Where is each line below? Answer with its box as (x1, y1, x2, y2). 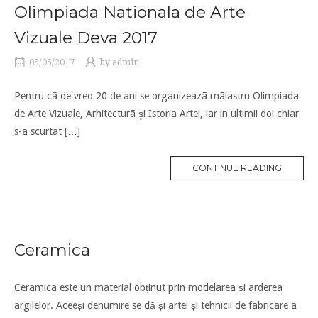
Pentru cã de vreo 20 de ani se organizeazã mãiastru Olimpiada (14, 89, 299, 102)
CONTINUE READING (192, 162, 282, 173)
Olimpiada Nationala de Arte (14, 1, 246, 22)
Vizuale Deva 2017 (14, 27, 158, 48)
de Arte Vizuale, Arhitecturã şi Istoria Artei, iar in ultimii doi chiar (14, 107, 299, 119)
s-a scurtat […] (14, 125, 80, 137)
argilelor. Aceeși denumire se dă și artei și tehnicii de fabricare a (14, 299, 297, 311)
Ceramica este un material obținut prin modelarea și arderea (14, 281, 283, 293)
